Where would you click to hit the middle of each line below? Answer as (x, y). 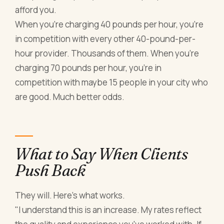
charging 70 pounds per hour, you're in (88, 68)
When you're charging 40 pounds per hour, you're (109, 24)
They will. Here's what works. (70, 195)
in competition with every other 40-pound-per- (105, 39)
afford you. (36, 10)
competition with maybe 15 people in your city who (112, 82)
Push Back (50, 170)
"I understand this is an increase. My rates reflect (108, 209)
